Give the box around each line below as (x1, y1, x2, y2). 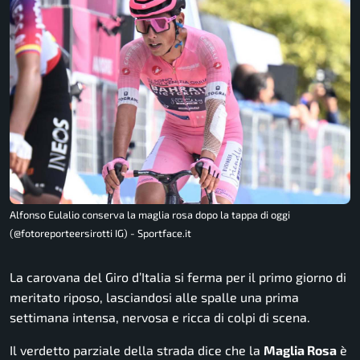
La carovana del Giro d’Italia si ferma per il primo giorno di (10, 268, 346, 284)
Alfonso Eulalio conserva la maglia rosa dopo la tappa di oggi (10, 207, 290, 221)
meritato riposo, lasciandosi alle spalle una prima (10, 288, 299, 305)
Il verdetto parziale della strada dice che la (10, 342, 264, 358)
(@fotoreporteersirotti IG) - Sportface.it (10, 226, 191, 239)
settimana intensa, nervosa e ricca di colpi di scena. (10, 309, 310, 325)
